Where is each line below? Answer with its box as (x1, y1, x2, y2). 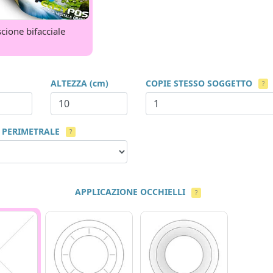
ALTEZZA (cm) (50, 77, 108, 89)
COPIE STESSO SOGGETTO (145, 77, 252, 89)
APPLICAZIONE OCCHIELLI (74, 185, 185, 197)
